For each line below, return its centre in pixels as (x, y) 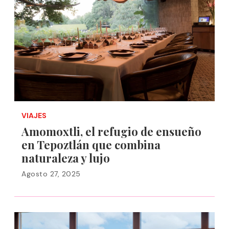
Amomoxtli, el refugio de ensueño (111, 131)
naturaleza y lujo (66, 158)
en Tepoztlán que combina (91, 145)
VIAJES (34, 116)
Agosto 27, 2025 (51, 174)
